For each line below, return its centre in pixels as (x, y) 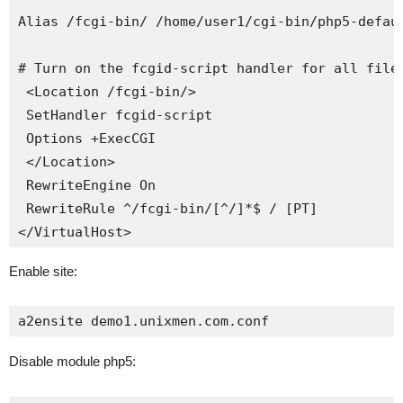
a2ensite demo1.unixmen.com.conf (143, 321)
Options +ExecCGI (87, 139)
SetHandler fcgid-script (115, 115)
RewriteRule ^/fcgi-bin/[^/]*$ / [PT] (168, 209)
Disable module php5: (72, 361)
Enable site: (43, 271)
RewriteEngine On (87, 185)
